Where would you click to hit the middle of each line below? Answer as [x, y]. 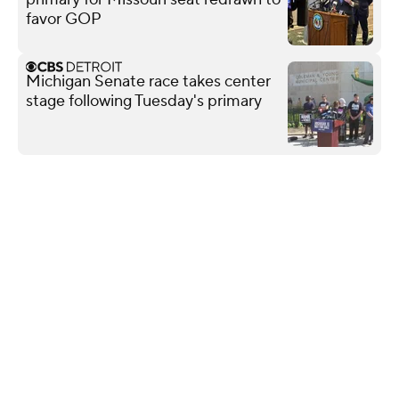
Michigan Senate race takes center [148, 81]
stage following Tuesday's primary [144, 101]
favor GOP [64, 19]
